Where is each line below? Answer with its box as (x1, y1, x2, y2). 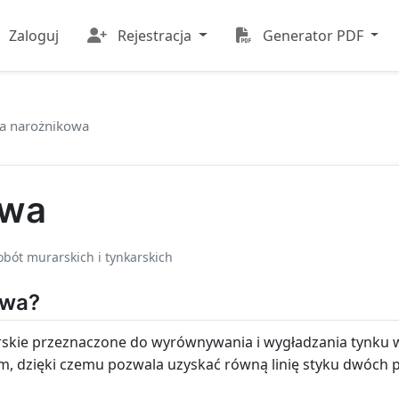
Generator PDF (262, 25, 363, 45)
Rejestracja (117, 25, 191, 45)
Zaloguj (8, 25, 59, 45)
